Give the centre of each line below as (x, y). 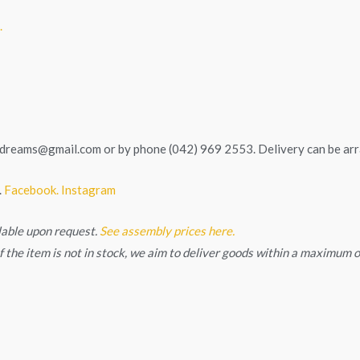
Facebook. (33, 189)
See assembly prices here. (167, 230)
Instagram (88, 189)
